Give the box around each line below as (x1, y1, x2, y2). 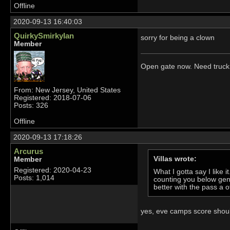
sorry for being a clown (140, 33, 215, 42)
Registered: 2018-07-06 (14, 94, 91, 102)
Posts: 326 (14, 102, 48, 110)
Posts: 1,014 (14, 174, 54, 182)
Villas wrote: (153, 155, 197, 163)
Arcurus (14, 147, 43, 156)
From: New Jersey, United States (14, 86, 121, 94)
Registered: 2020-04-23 (14, 166, 91, 175)
